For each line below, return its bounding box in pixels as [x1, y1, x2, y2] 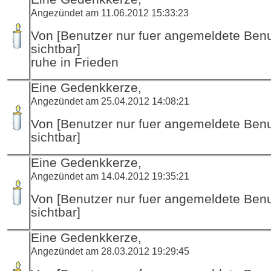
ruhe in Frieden [31, 54, 119, 70]
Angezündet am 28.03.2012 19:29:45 [31, 245, 189, 256]
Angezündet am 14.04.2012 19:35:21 [31, 170, 189, 181]
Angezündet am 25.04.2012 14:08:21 [31, 95, 189, 106]
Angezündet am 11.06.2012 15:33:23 [31, 7, 189, 18]
